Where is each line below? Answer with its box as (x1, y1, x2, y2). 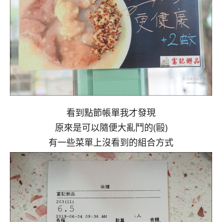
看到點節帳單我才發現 (66, 107, 156, 119)
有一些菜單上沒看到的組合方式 (49, 136, 173, 149)
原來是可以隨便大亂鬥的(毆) (55, 121, 167, 134)
